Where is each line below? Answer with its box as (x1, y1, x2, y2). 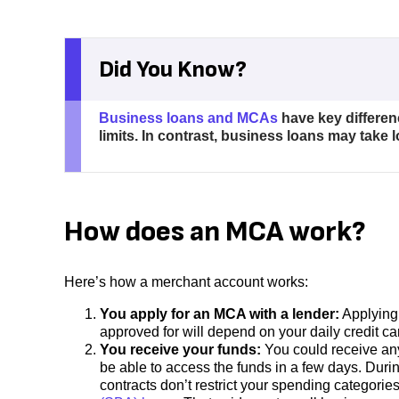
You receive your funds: (100, 341, 261, 357)
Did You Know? (98, 55, 247, 84)
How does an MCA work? (64, 215, 366, 250)
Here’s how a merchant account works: (64, 273, 312, 289)
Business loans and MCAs (98, 110, 278, 126)
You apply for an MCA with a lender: (100, 305, 339, 322)
